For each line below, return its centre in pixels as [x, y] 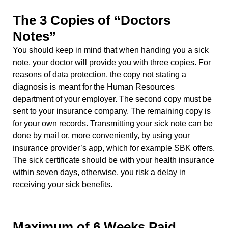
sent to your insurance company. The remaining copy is [112, 111]
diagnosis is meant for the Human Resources [94, 87]
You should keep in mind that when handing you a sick [111, 50]
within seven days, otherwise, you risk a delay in [99, 172]
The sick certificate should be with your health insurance [113, 160]
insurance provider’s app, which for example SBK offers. [114, 148]
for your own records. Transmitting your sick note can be [113, 123]
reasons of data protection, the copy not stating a [99, 74]
